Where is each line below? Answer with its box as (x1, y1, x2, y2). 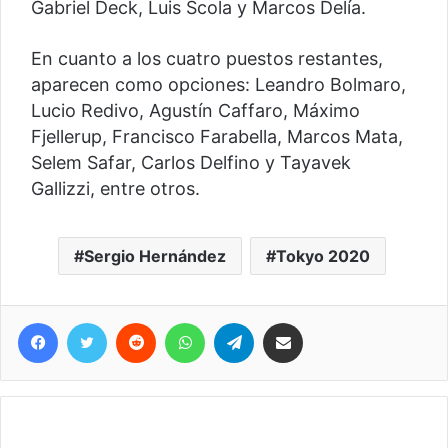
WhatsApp (204, 311, 292, 333)
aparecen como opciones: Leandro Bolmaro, (31, 74, 406, 96)
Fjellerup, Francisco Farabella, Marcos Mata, (31, 126, 403, 148)
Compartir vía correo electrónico (302, 311, 397, 333)
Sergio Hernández (83, 246, 226, 267)
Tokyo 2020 (275, 246, 370, 267)
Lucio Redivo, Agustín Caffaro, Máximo (31, 100, 360, 122)
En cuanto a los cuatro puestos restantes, (31, 48, 383, 70)
